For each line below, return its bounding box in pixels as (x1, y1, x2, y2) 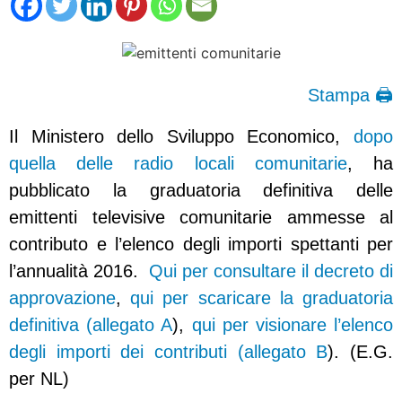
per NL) (9, 369, 69, 389)
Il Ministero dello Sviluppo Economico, (9, 127, 354, 147)
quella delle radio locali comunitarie (9, 153, 347, 174)
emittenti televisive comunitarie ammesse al (9, 207, 393, 228)
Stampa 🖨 (308, 85, 393, 106)
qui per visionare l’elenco (191, 315, 394, 336)
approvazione (9, 288, 116, 309)
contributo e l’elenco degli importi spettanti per (9, 234, 393, 255)
